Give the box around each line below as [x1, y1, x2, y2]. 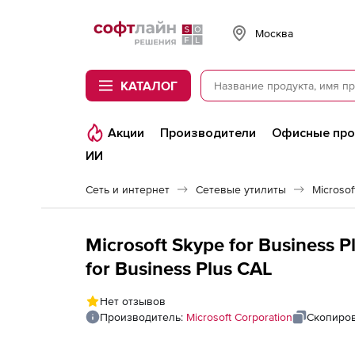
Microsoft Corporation [186, 311, 292, 323]
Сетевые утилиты [196, 183, 286, 196]
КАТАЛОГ [120, 78, 177, 93]
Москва [255, 26, 293, 40]
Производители [160, 125, 256, 141]
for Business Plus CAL [86, 258, 273, 279]
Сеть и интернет [86, 183, 170, 196]
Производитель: [100, 311, 186, 323]
